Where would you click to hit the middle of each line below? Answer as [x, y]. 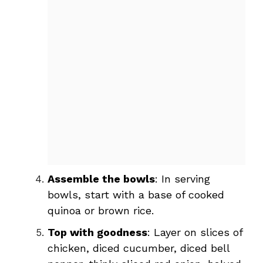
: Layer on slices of [195, 232]
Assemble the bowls [101, 178]
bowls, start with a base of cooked [136, 194]
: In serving [183, 178]
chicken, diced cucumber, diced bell [139, 248]
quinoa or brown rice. [101, 210]
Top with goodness [97, 232]
